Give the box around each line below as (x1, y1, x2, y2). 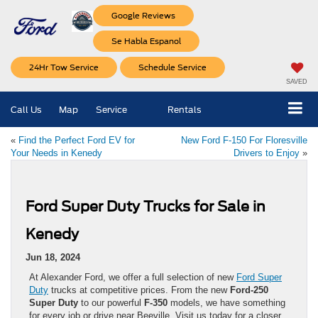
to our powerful (78, 297, 144, 309)
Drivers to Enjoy (234, 148, 300, 159)
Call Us (11, 104, 41, 115)
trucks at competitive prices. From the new (48, 285, 230, 296)
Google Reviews (111, 10, 176, 21)
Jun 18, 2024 (26, 252, 80, 263)
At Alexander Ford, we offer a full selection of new (29, 272, 236, 283)
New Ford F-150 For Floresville (181, 135, 307, 146)
